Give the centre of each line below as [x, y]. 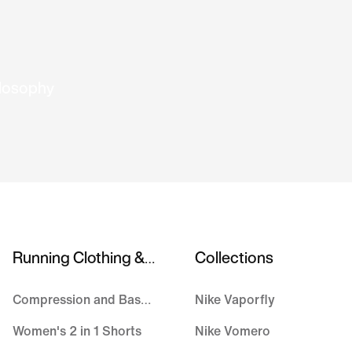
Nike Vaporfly [235, 300]
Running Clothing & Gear [150, 259]
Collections [234, 257]
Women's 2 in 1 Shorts [77, 331]
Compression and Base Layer [146, 300]
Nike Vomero [233, 331]
